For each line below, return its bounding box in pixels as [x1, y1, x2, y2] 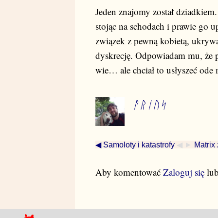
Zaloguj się [163, 166, 204, 179]
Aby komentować [95, 166, 163, 179]
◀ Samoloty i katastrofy [95, 140, 175, 149]
